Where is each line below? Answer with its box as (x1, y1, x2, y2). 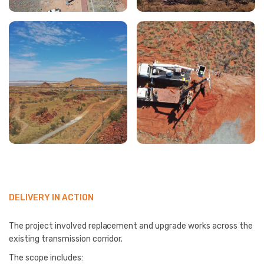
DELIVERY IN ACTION (9, 192, 94, 203)
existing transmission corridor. (9, 233, 123, 244)
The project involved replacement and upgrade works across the (9, 220, 253, 231)
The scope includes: (9, 252, 83, 263)
